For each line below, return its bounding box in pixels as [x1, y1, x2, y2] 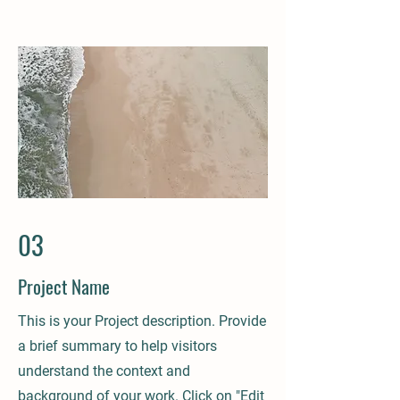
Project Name [18, 272, 110, 300]
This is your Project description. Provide [18, 312, 266, 329]
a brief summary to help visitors [18, 337, 217, 354]
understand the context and [18, 362, 190, 379]
